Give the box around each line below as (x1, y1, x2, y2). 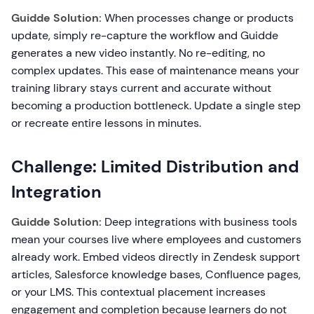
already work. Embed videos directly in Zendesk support (11, 250, 300, 264)
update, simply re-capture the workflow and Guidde (11, 28, 278, 43)
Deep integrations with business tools (102, 214, 297, 229)
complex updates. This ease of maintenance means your (11, 63, 299, 78)
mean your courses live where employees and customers (11, 232, 301, 247)
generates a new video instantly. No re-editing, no (11, 46, 265, 60)
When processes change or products (102, 11, 294, 25)
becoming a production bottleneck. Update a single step (11, 98, 301, 113)
